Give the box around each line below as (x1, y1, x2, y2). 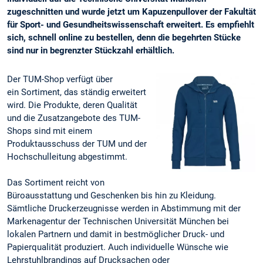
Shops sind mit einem (7, 126, 92, 137)
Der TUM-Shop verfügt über (7, 74, 113, 85)
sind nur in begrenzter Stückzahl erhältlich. (7, 45, 174, 56)
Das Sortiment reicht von (7, 177, 104, 188)
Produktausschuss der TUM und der (7, 139, 147, 150)
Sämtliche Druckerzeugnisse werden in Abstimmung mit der (7, 203, 241, 214)
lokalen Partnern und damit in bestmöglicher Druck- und (7, 229, 224, 240)
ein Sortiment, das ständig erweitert (7, 87, 146, 98)
